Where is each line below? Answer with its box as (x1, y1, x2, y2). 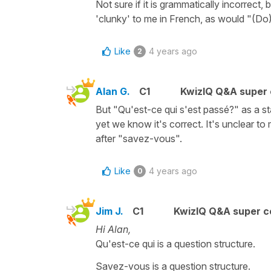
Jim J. (96, 204, 123, 217)
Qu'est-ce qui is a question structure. (96, 237, 255, 250)
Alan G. (96, 85, 130, 97)
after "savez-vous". (96, 132, 182, 145)
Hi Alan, (96, 223, 131, 235)
